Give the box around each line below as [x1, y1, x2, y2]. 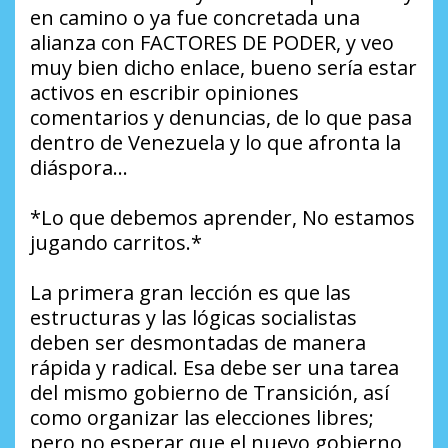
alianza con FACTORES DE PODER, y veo [30, 29, 394, 57]
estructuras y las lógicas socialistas [30, 304, 357, 332]
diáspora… [30, 154, 128, 182]
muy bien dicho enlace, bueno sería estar [30, 54, 417, 82]
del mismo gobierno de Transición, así [30, 379, 389, 407]
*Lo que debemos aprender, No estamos [30, 204, 415, 232]
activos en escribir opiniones [30, 79, 299, 107]
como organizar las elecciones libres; [30, 404, 374, 432]
